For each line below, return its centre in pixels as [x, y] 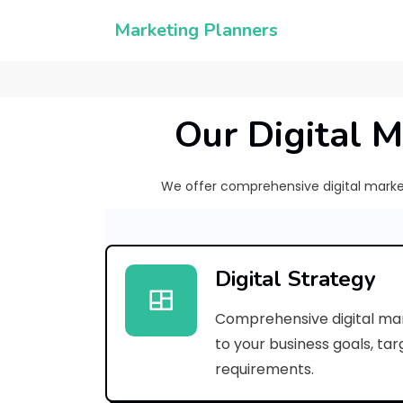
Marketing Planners [196, 30]
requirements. [264, 369]
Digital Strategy [296, 279]
